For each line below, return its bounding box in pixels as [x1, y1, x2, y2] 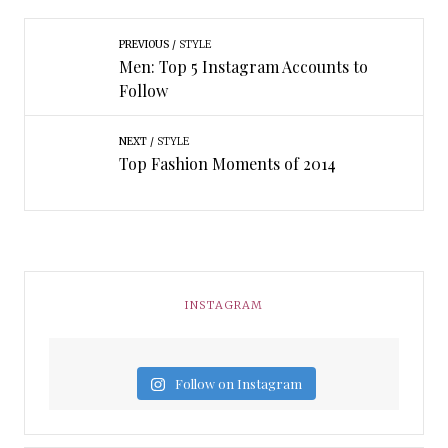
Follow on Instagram [174, 375, 302, 393]
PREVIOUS [118, 38, 169, 52]
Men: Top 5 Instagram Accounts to [118, 56, 368, 78]
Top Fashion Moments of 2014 [118, 153, 336, 175]
